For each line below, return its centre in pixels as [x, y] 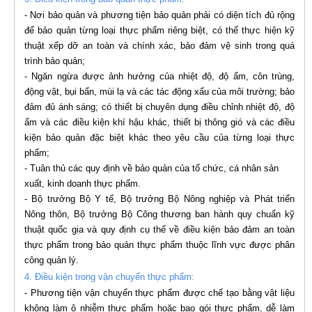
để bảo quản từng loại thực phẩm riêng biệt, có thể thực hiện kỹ [159, 31]
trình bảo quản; [55, 61]
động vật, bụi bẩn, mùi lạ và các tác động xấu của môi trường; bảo [159, 92]
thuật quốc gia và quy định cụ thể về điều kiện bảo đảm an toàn [159, 230]
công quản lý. [52, 260]
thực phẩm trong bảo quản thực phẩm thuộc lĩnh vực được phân [159, 245]
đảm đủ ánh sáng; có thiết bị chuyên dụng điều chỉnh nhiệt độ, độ [159, 107]
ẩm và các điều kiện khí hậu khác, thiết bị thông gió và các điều [159, 123]
